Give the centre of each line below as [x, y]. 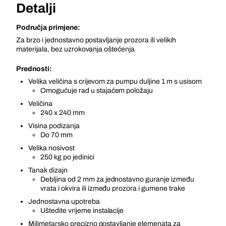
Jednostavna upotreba [64, 202]
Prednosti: [34, 69]
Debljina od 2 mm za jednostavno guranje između [117, 179]
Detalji [36, 8]
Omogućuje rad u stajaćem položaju [97, 91]
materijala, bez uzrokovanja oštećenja [76, 49]
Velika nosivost [51, 148]
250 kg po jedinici [67, 157]
